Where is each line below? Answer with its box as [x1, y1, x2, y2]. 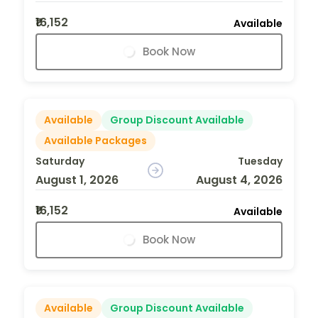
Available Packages [44, 133, 147, 148]
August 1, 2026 [35, 171, 119, 188]
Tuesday [237, 153, 283, 168]
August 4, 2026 [195, 171, 283, 188]
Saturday [35, 153, 84, 168]
